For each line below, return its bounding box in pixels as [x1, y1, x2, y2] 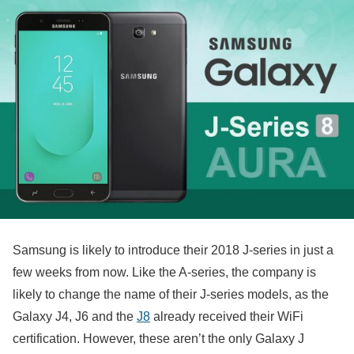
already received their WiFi [150, 309, 303, 323]
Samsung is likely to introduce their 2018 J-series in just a [13, 243, 333, 257]
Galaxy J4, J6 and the [13, 309, 137, 323]
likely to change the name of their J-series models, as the [13, 287, 329, 301]
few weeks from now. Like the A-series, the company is [13, 265, 316, 279]
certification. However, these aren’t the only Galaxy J [13, 331, 304, 345]
